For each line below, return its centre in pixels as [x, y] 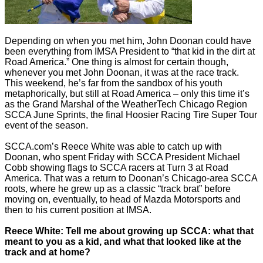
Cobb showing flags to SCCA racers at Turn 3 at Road [117, 168]
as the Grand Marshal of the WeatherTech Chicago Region [126, 104]
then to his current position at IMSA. [78, 210]
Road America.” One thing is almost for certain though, [117, 62]
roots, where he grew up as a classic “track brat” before [118, 189]
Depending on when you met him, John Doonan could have [128, 41]
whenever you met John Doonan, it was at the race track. [122, 73]
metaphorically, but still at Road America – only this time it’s [127, 94]
